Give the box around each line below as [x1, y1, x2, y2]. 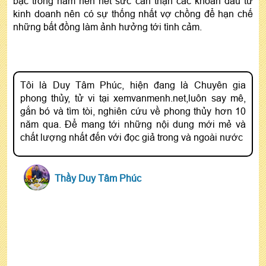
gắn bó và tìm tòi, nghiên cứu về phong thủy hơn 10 [20, 105, 246, 116]
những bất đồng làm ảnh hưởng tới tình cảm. [13, 21, 202, 32]
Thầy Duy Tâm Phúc [55, 172, 141, 183]
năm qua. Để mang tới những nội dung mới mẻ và [20, 118, 246, 129]
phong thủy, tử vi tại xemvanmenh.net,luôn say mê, [20, 92, 246, 103]
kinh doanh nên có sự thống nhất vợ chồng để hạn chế [13, 8, 253, 19]
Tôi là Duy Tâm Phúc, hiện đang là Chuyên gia [20, 79, 246, 90]
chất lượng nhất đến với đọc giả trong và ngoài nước [20, 131, 243, 142]
